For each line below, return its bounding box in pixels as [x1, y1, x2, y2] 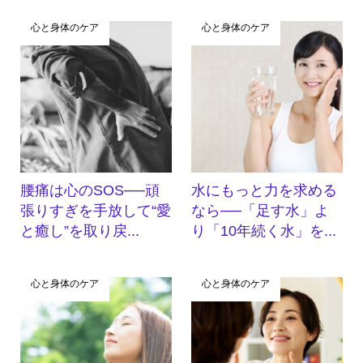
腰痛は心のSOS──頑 [19, 181, 160, 199]
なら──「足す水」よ [191, 202, 330, 219]
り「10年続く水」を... [191, 222, 337, 239]
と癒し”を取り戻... [19, 222, 139, 239]
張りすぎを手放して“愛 [19, 202, 171, 219]
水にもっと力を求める [191, 181, 338, 199]
